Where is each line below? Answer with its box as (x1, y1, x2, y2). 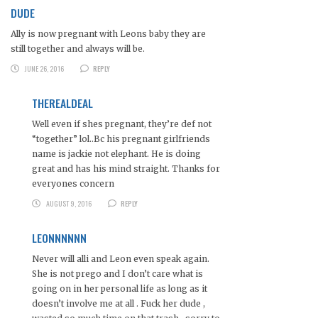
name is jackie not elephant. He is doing (32, 148, 201, 160)
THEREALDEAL (32, 94, 93, 112)
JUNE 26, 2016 (24, 63, 64, 75)
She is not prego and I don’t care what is (32, 268, 203, 280)
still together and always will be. (11, 43, 145, 55)
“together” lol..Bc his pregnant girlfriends (32, 133, 210, 145)
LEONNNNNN (32, 229, 87, 247)
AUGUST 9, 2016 (45, 198, 92, 209)
